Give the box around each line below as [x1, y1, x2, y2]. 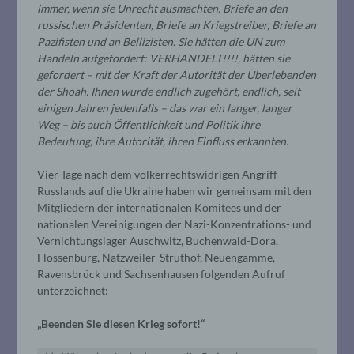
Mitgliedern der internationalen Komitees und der [37, 200, 282, 214]
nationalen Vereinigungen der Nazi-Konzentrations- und [37, 217, 312, 231]
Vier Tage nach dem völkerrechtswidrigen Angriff [37, 167, 278, 181]
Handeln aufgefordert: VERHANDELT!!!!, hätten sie [37, 51, 291, 65]
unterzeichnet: [37, 283, 109, 297]
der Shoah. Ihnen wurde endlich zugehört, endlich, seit [37, 84, 301, 98]
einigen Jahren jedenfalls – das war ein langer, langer [37, 100, 293, 115]
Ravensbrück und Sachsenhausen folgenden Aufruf [37, 266, 286, 281]
